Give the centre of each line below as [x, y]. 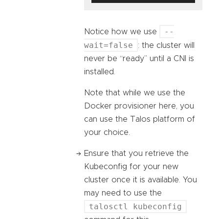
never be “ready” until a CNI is [139, 58]
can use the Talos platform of [140, 119]
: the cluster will [166, 45]
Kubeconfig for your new [131, 166]
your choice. [107, 132]
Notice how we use [122, 32]
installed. [100, 72]
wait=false [109, 45]
